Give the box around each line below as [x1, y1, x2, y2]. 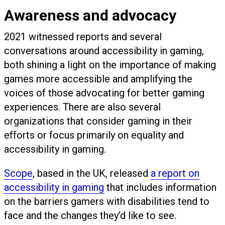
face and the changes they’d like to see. [4, 209, 176, 222]
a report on [151, 167, 199, 180]
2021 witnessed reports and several [4, 31, 162, 43]
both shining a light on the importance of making [4, 59, 216, 71]
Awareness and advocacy [4, 7, 176, 25]
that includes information [104, 181, 216, 194]
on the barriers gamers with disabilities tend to [4, 195, 209, 208]
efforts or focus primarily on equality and [4, 129, 184, 142]
